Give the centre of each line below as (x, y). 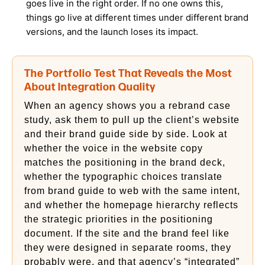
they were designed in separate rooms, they (128, 248)
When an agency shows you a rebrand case (127, 106)
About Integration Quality (90, 87)
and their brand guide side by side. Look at (126, 134)
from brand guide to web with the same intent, (132, 191)
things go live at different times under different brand (138, 17)
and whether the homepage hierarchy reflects (131, 205)
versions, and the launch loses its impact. (112, 32)
